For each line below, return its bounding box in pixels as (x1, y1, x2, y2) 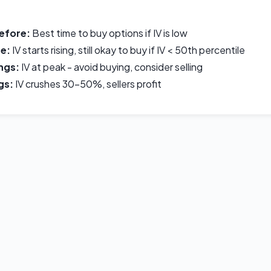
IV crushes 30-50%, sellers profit (13, 77, 162, 90)
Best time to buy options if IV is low (30, 27, 188, 39)
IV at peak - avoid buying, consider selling (19, 60, 203, 73)
